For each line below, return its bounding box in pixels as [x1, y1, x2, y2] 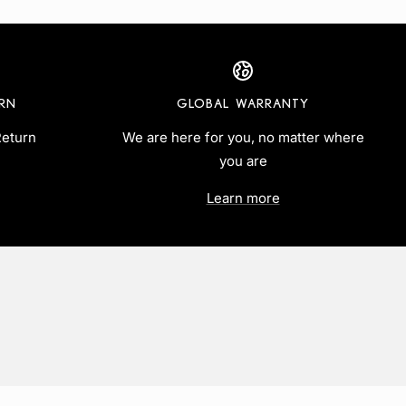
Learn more [206, 189, 280, 208]
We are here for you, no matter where [121, 129, 364, 147]
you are [218, 152, 267, 170]
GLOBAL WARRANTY [177, 96, 309, 111]
